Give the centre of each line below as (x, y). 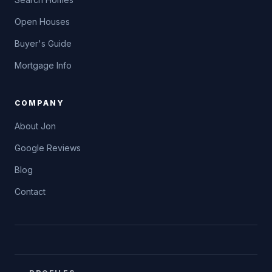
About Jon (35, 126)
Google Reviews (48, 148)
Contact (30, 192)
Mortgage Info (43, 65)
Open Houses (42, 22)
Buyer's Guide (43, 43)
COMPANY (39, 103)
